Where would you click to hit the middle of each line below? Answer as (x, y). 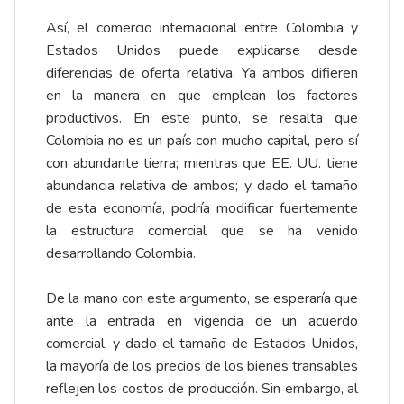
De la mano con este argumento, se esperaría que (202, 299)
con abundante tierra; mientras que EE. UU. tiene (202, 164)
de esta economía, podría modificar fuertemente (202, 209)
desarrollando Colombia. (121, 254)
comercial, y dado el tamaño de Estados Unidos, (202, 344)
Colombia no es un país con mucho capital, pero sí (202, 141)
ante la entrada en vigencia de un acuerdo (202, 321)
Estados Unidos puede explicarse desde (202, 51)
